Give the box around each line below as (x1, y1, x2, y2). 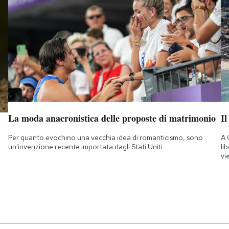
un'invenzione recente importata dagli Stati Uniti (8, 142, 163, 151)
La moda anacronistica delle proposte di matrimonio (8, 111, 216, 125)
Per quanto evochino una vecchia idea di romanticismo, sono (8, 132, 203, 142)
